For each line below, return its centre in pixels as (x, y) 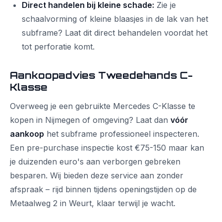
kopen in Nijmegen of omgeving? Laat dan (90, 120)
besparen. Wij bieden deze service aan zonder (97, 175)
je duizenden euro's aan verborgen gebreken (95, 162)
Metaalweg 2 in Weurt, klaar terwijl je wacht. (93, 203)
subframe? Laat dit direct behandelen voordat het (115, 33)
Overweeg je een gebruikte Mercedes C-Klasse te (103, 106)
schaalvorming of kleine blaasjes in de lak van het (115, 19)
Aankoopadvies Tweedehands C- (101, 75)
